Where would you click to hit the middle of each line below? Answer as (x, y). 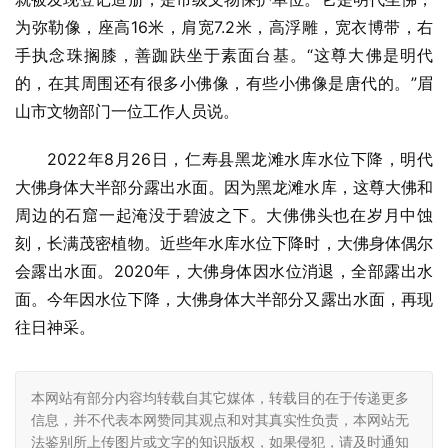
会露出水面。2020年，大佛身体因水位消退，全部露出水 (224, 271)
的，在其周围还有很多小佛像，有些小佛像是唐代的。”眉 (224, 83)
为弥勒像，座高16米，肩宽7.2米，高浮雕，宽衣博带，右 (224, 27)
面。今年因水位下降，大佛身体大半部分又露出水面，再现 (224, 299)
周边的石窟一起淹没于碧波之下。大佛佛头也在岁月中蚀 (224, 215)
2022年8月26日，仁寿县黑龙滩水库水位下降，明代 (240, 159)
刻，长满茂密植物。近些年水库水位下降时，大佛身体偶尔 (224, 243)
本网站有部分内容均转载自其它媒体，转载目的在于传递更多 (220, 398)
